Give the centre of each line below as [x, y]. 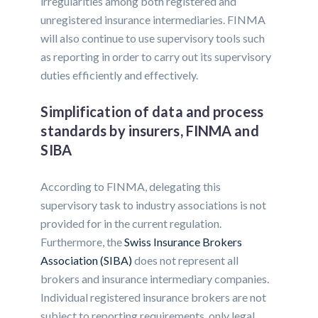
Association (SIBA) [87, 261]
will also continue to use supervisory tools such [153, 38]
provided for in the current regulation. [131, 224]
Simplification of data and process [152, 112]
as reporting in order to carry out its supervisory [156, 57]
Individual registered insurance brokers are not [154, 297]
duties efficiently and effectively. [120, 75]
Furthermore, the [82, 242]
